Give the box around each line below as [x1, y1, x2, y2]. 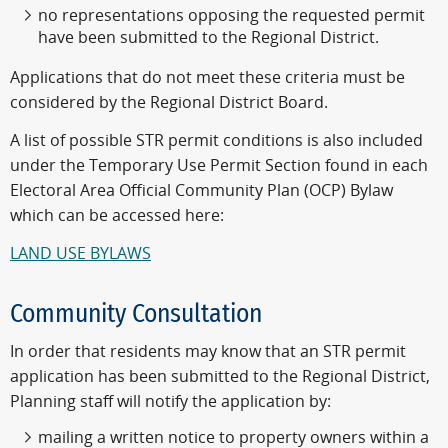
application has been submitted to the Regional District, [10, 367, 430, 387]
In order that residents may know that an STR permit [10, 342, 406, 362]
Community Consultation [10, 298, 262, 330]
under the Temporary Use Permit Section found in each [10, 155, 428, 175]
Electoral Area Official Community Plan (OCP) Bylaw [10, 180, 393, 200]
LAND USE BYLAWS [10, 243, 151, 263]
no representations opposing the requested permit [38, 6, 425, 26]
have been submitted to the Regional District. [38, 28, 379, 48]
